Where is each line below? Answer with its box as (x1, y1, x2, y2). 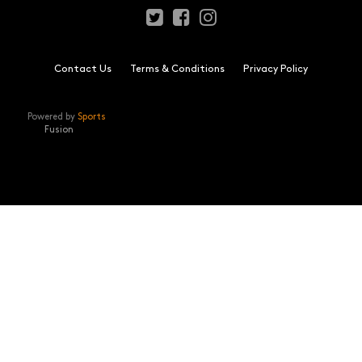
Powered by (27, 112, 78, 121)
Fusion (44, 125, 74, 134)
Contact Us (54, 65, 112, 74)
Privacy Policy (243, 65, 308, 74)
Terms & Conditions (130, 65, 225, 74)
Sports (78, 112, 106, 121)
